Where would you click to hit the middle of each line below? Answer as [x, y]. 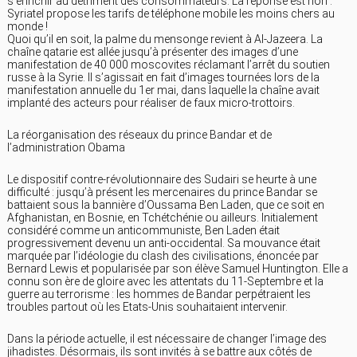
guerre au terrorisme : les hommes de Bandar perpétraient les [159, 294]
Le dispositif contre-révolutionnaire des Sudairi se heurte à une [162, 180]
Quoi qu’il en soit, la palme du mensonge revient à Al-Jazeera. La [165, 39]
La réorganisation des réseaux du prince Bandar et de [139, 135]
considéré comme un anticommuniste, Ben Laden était [143, 231]
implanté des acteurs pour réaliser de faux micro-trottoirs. [151, 103]
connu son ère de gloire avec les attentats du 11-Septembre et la [165, 282]
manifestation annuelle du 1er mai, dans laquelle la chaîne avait [163, 90]
